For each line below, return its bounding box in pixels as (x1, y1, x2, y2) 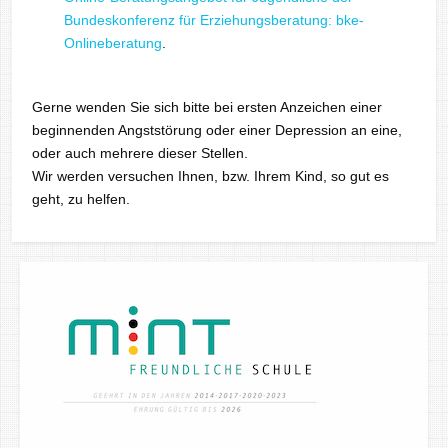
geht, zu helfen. (32, 191, 130, 207)
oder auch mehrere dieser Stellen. (32, 145, 248, 161)
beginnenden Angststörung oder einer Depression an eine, (32, 122, 402, 138)
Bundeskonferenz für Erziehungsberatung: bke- (64, 12, 364, 28)
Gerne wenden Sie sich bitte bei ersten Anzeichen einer (32, 99, 382, 115)
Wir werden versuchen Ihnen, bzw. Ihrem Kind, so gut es (32, 168, 389, 184)
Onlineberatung (64, 35, 162, 51)
